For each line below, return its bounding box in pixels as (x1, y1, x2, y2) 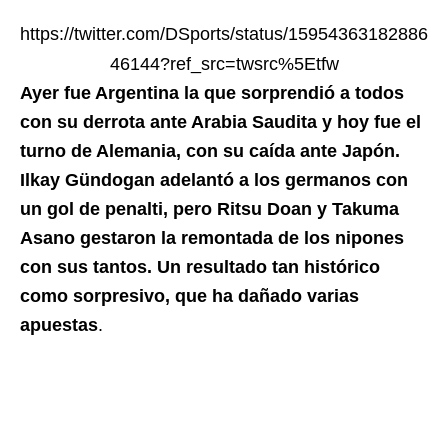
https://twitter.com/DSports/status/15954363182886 (20, 24, 428, 44)
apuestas (20, 315, 98, 335)
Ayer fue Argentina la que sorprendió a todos (20, 83, 404, 103)
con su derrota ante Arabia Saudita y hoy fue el (20, 112, 421, 132)
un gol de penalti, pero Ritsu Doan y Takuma (20, 199, 399, 219)
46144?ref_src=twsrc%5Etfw (109, 54, 339, 74)
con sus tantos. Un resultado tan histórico (20, 257, 380, 277)
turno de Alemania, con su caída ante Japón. (20, 141, 400, 161)
